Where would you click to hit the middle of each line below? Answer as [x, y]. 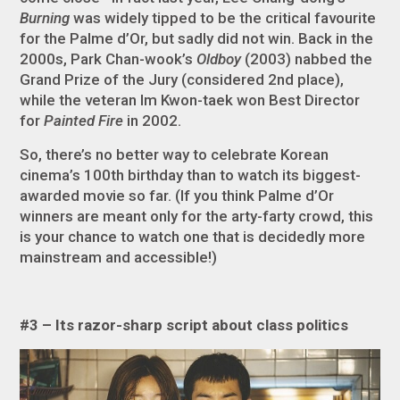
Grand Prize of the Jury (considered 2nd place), [182, 80]
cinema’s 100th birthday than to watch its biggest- [191, 175]
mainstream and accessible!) [119, 258]
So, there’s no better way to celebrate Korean [175, 155]
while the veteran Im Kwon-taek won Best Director [190, 100]
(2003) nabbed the [309, 59]
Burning [47, 18]
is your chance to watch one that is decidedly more [193, 237]
